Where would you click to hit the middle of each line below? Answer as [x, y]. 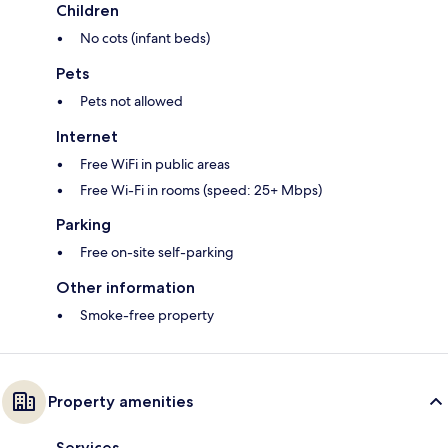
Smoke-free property [147, 315]
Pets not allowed [131, 101]
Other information [125, 288]
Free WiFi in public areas [155, 164]
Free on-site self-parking [157, 252]
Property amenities [120, 402]
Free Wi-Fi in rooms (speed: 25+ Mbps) [201, 190]
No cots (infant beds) [145, 38]
